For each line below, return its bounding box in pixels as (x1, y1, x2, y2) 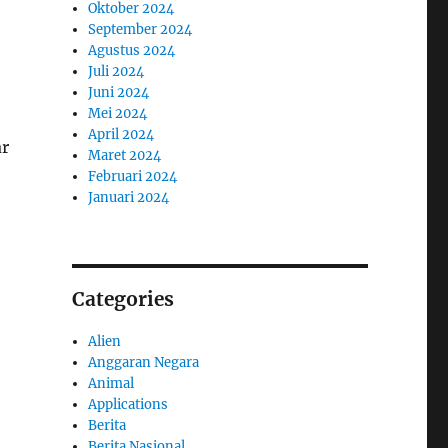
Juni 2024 (88, 83, 150, 101)
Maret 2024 (88, 146, 162, 164)
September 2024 (88, 20, 193, 38)
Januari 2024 (88, 188, 170, 206)
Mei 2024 (88, 104, 148, 122)
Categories (71, 286, 174, 311)
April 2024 (88, 125, 155, 143)
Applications (88, 395, 169, 413)
